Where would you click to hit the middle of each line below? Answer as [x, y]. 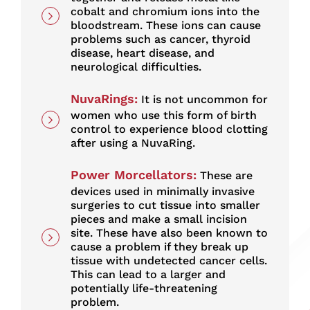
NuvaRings [102, 99]
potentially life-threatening [144, 289]
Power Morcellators [132, 175]
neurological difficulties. [136, 67]
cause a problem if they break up [159, 247]
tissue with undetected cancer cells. [169, 261]
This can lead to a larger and [148, 275]
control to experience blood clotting [169, 129]
